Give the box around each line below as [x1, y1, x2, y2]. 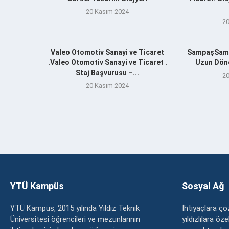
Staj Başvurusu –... [76, 68, 140, 77]
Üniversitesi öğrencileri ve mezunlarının [10, 214, 140, 224]
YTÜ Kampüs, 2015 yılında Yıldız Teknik [10, 203, 140, 213]
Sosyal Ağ [182, 180, 224, 191]
